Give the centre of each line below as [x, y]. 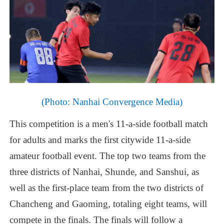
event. [86, 155]
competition [52, 123]
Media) [169, 101]
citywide [137, 139]
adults [34, 139]
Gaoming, [91, 203]
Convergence [128, 101]
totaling [128, 203]
